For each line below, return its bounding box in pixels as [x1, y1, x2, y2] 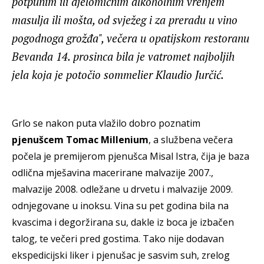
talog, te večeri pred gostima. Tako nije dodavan [12, 232, 224, 246]
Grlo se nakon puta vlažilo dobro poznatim [12, 117, 200, 130]
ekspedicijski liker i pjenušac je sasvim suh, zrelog [12, 249, 230, 262]
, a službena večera [148, 133, 233, 147]
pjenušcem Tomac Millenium [12, 133, 148, 147]
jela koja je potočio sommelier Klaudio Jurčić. [12, 67, 224, 82]
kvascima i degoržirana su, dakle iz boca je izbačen [12, 216, 234, 229]
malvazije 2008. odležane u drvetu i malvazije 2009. [12, 183, 233, 196]
